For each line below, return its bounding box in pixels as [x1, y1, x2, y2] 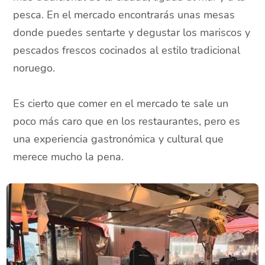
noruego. [13, 61, 56, 76]
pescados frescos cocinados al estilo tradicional [13, 43, 241, 58]
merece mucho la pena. [13, 150, 124, 164]
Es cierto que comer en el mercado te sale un [13, 96, 229, 111]
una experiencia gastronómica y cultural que [13, 132, 224, 147]
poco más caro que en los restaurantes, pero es [13, 114, 241, 129]
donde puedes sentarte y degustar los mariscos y [13, 25, 251, 40]
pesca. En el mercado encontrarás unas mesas [13, 8, 235, 22]
